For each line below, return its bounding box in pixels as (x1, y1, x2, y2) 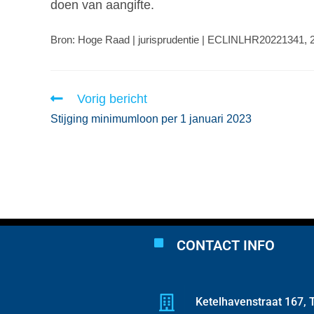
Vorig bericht (77, 91, 147, 106)
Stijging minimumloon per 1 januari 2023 (50, 112, 252, 125)
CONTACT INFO (176, 236, 275, 254)
